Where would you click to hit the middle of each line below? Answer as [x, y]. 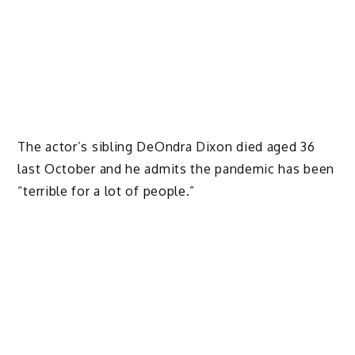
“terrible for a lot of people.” [107, 191]
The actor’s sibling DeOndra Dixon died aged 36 [166, 147]
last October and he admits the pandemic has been [176, 169]
